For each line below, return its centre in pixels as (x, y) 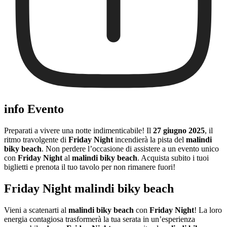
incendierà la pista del (149, 139)
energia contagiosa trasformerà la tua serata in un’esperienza (100, 219)
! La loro (208, 210)
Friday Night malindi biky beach (89, 188)
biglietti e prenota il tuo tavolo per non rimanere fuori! (90, 167)
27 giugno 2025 (179, 130)
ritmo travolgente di (36, 139)
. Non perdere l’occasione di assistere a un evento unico (130, 148)
